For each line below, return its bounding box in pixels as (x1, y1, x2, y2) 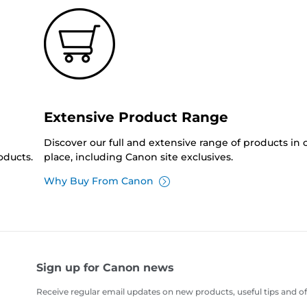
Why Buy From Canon (43, 175, 153, 188)
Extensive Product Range (43, 109, 228, 126)
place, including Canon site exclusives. (43, 151, 233, 164)
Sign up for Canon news (36, 261, 175, 275)
